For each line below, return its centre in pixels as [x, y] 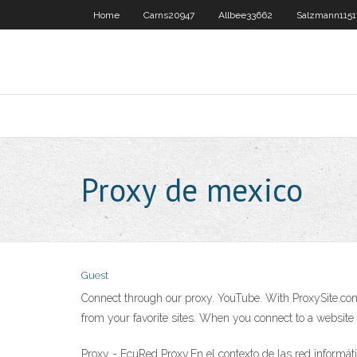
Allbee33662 [245, 15]
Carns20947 [169, 15]
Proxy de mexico [192, 190]
